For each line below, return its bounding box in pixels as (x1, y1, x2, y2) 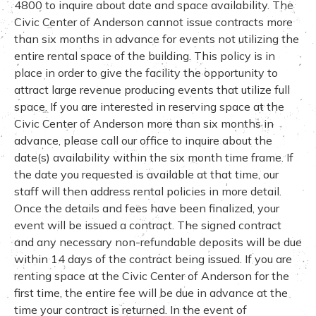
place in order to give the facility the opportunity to (14, 65, 278, 80)
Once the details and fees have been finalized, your (14, 200, 279, 215)
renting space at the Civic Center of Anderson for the (14, 268, 289, 283)
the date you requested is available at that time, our (14, 166, 279, 181)
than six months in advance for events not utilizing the (14, 31, 299, 46)
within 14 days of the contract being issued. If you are (14, 251, 292, 266)
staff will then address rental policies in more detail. (14, 183, 281, 198)
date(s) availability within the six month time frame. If (14, 150, 293, 164)
